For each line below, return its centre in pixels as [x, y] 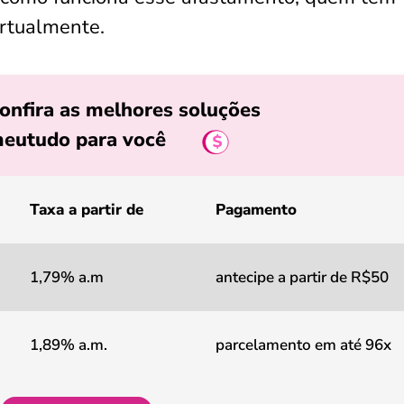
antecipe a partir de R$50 [302, 277]
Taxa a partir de [87, 210]
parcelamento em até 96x [303, 345]
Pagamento [256, 210]
